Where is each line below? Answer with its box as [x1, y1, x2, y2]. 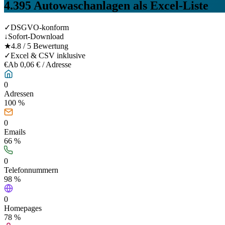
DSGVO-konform [11, 23, 69, 32]
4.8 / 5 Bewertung [11, 41, 68, 50]
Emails [4, 127, 26, 136]
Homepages [4, 203, 42, 212]
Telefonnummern [4, 165, 58, 174]
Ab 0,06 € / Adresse [8, 60, 71, 69]
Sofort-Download [8, 32, 64, 41]
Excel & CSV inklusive [11, 51, 85, 60]
